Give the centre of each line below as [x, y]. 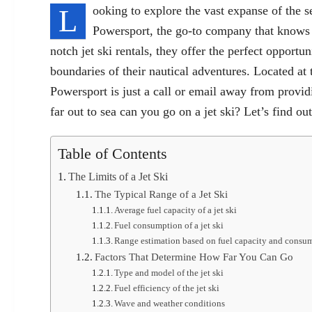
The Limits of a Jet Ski [118, 177]
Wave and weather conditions [170, 304]
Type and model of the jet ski [169, 273]
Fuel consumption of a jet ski [169, 226]
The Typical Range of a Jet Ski [161, 195]
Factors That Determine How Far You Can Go [194, 257]
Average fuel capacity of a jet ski [176, 210]
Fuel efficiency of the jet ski [167, 288]
